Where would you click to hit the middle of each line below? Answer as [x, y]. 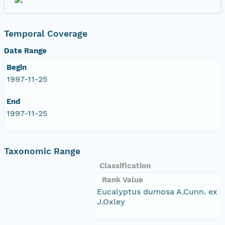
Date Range [25, 50]
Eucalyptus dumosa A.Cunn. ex [157, 191]
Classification [125, 165]
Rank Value [123, 180]
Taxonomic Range [42, 151]
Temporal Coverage [46, 33]
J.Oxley [111, 201]
